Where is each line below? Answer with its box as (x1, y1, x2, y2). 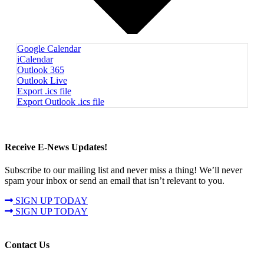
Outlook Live (16, 75, 67, 86)
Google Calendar (16, 44, 81, 54)
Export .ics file (16, 86, 71, 97)
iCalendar (16, 54, 53, 65)
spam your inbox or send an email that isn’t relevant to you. (5, 175, 225, 186)
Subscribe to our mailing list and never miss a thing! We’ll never (5, 164, 242, 175)
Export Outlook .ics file (16, 97, 104, 107)
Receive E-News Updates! (5, 141, 107, 152)
